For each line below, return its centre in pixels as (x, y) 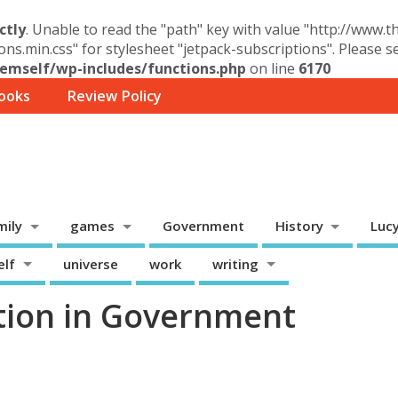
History (299, 226)
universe (90, 263)
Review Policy (114, 96)
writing (235, 263)
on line (272, 68)
